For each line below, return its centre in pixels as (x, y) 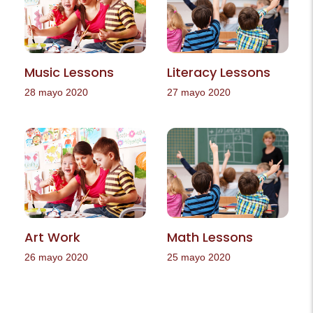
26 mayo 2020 (56, 257)
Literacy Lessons (219, 73)
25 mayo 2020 (199, 257)
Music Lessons (69, 73)
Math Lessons (210, 238)
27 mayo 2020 (199, 93)
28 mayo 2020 (56, 93)
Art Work (52, 238)
